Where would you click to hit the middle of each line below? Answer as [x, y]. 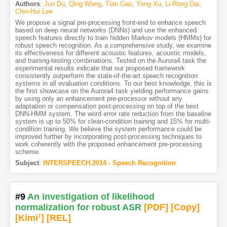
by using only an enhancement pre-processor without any [99, 98]
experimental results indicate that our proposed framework [100, 68]
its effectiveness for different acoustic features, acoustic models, [110, 53]
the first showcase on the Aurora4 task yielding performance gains [112, 91]
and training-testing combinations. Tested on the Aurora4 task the [110, 60]
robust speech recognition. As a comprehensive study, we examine [113, 45]
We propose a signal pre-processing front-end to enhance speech [110, 22]
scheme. [28, 152]
